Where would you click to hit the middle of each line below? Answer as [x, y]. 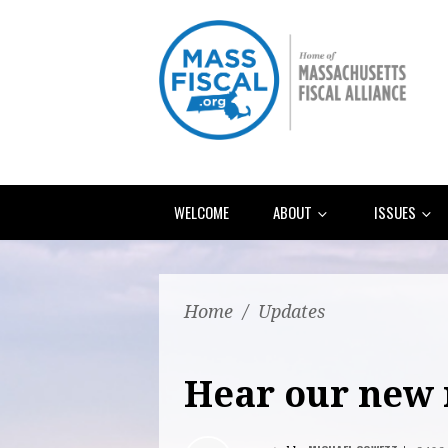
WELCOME [201, 211]
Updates [291, 311]
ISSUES [396, 211]
